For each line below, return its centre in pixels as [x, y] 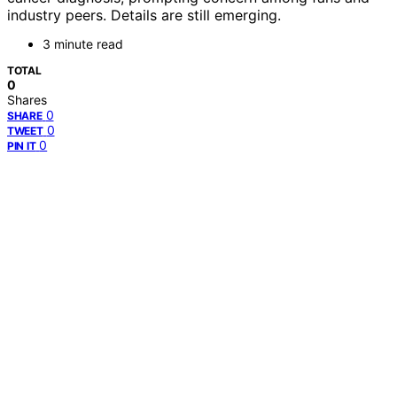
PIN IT [22, 146]
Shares [27, 100]
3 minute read [83, 44]
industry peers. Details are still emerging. [144, 16]
